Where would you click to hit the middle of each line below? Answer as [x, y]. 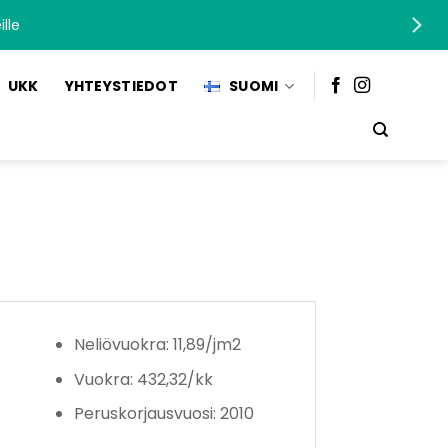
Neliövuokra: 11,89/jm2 [157, 344]
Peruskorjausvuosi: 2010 [163, 414]
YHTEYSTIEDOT [121, 86]
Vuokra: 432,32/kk [143, 379]
